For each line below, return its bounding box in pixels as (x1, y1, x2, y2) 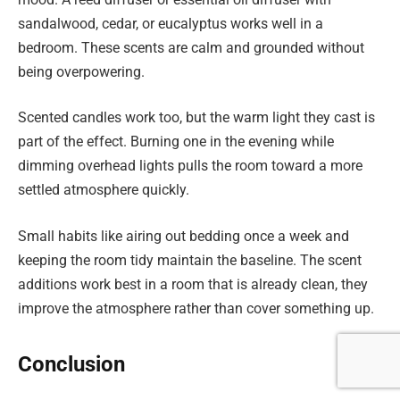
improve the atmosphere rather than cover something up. (18, 299, 374, 317)
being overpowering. (18, 62, 145, 80)
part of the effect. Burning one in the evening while (18, 133, 334, 151)
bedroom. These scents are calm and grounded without (18, 38, 364, 56)
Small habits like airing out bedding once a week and (18, 227, 349, 245)
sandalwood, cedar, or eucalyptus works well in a (18, 14, 323, 32)
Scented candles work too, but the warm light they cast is (18, 109, 375, 127)
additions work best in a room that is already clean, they (18, 275, 368, 293)
